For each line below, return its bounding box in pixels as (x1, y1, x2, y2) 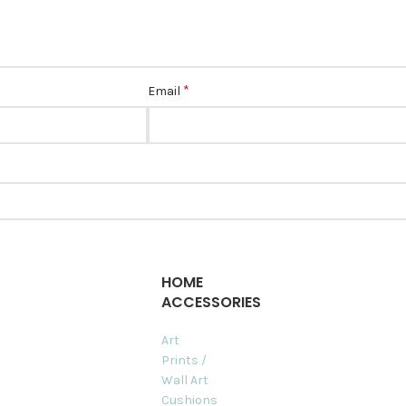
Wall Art (160, 372, 208, 388)
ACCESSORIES (160, 291, 261, 313)
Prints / (160, 352, 207, 368)
